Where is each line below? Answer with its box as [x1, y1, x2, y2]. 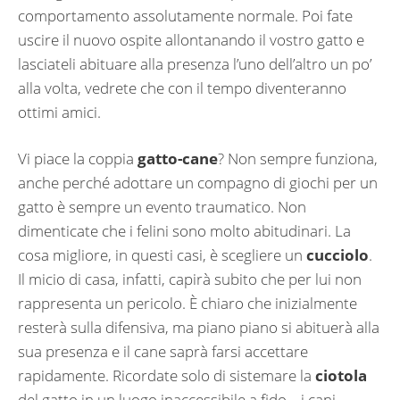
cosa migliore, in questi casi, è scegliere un [18, 245, 306, 266]
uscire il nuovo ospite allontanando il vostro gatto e [18, 29, 364, 50]
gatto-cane [137, 148, 218, 170]
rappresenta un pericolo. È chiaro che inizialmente [18, 293, 357, 314]
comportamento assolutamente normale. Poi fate [18, 4, 353, 26]
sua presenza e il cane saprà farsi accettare [18, 341, 308, 362]
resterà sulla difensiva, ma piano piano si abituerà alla [18, 317, 379, 338]
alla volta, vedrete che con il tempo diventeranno [18, 77, 346, 98]
